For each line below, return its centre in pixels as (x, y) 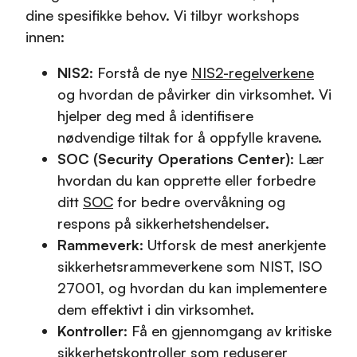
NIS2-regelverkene (253, 72)
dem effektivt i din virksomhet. (156, 309)
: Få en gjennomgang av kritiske (228, 330)
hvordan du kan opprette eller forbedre (186, 180)
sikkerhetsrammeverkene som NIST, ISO (190, 266)
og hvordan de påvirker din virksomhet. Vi (194, 94)
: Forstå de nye (140, 72)
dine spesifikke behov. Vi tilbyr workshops (163, 15)
